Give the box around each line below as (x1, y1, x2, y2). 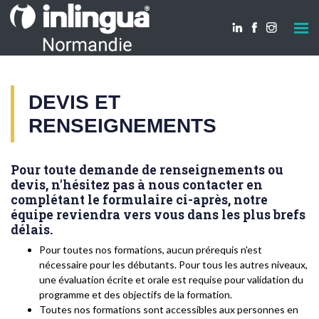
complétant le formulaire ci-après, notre (11, 192, 268, 208)
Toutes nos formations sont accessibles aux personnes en (39, 303, 298, 315)
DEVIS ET (28, 91, 120, 113)
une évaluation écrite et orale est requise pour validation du (39, 273, 303, 286)
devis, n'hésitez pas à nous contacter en (11, 177, 263, 193)
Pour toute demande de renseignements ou (11, 162, 283, 178)
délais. (11, 221, 53, 238)
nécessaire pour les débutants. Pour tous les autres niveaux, (39, 258, 308, 271)
